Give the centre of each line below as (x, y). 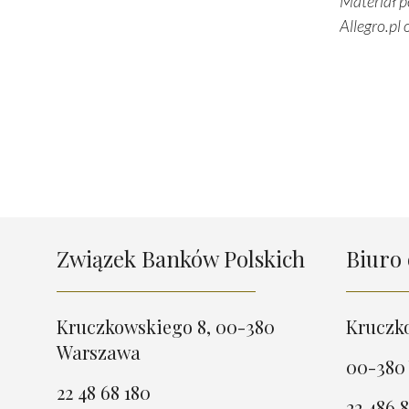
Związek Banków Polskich (181, 259)
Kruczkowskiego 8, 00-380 (166, 327)
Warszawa (99, 352)
